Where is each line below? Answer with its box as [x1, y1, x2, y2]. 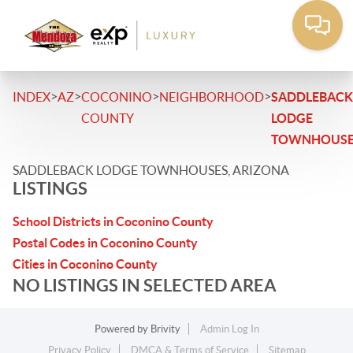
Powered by [94, 323, 150, 335]
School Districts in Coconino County [13, 214, 214, 229]
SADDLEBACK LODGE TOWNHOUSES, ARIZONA [13, 163, 289, 177]
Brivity [150, 323, 180, 335]
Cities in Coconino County [13, 257, 158, 271]
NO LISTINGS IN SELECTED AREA [13, 275, 277, 295]
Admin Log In [199, 323, 259, 335]
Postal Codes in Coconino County [13, 236, 198, 250]
